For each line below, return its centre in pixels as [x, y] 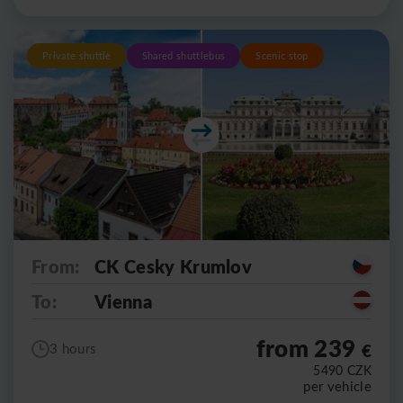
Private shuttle [77, 55]
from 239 [309, 347]
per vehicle [337, 385]
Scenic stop [282, 55]
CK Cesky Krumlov [174, 266]
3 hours [73, 349]
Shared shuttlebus [184, 55]
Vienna [123, 301]
